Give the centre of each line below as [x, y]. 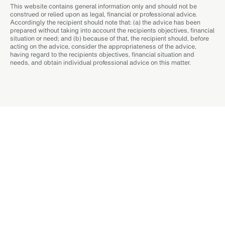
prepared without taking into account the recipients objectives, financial [112, 30]
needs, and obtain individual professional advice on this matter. [100, 63]
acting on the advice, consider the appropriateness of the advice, [103, 46]
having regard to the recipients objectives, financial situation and [102, 54]
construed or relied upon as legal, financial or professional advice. [103, 14]
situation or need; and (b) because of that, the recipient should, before [109, 38]
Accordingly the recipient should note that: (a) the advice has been [105, 22]
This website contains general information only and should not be [103, 6]
